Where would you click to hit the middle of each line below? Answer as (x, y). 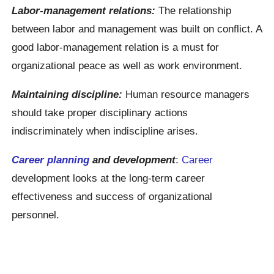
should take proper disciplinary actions (100, 112)
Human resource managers (186, 94)
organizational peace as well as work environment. (127, 65)
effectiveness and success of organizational (112, 197)
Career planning (51, 160)
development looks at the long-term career (109, 178)
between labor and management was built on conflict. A (137, 28)
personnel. (36, 215)
